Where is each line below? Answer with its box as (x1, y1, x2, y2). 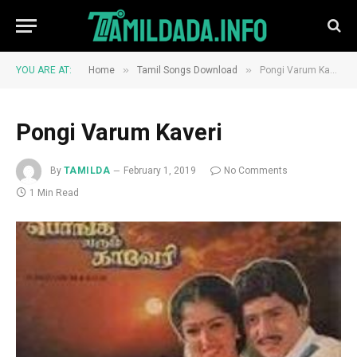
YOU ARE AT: (16, 65, 72, 76)
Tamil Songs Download (137, 65, 237, 76)
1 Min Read (29, 187, 79, 198)
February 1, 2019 (124, 165, 197, 177)
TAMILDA (64, 165, 111, 177)
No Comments (224, 165, 288, 177)
